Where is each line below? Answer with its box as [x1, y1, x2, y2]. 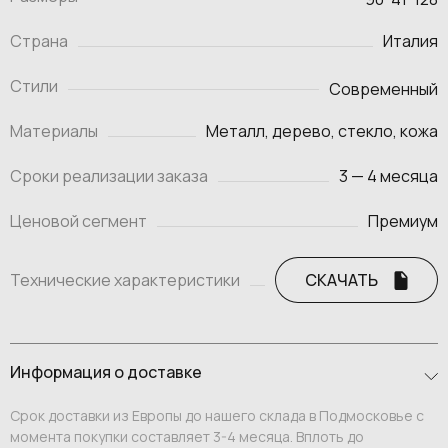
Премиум [368, 210, 438, 233]
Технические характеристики [10, 269, 240, 292]
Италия [383, 30, 438, 53]
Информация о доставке [10, 361, 202, 384]
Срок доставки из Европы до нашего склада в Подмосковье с [10, 406, 424, 426]
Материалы [10, 120, 98, 143]
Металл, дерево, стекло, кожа [206, 120, 438, 143]
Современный [329, 78, 438, 101]
